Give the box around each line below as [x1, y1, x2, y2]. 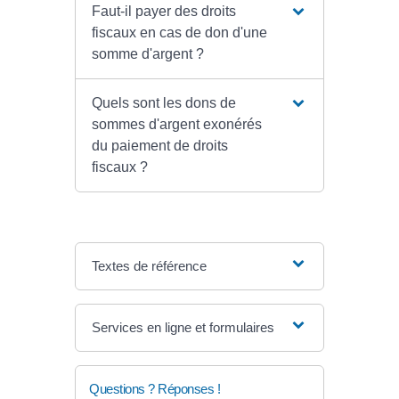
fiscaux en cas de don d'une [91, 25, 267, 41]
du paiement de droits [91, 138, 228, 154]
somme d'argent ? [91, 46, 204, 62]
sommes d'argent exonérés [91, 117, 262, 133]
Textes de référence [91, 258, 207, 274]
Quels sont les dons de [91, 95, 236, 111]
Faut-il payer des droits [91, 4, 236, 20]
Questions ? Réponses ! [89, 381, 220, 397]
